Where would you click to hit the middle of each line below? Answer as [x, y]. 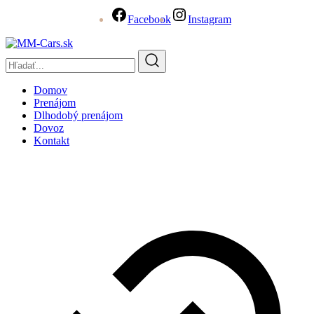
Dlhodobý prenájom [78, 115]
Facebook [149, 19]
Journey [45, 175]
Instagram [210, 19]
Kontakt [52, 140]
